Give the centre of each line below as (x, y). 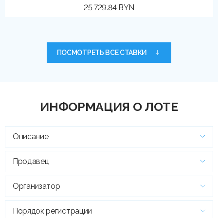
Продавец (31, 161)
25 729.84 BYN (109, 7)
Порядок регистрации (52, 211)
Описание (31, 136)
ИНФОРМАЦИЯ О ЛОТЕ (109, 106)
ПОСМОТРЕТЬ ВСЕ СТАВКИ (102, 52)
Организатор (36, 186)
